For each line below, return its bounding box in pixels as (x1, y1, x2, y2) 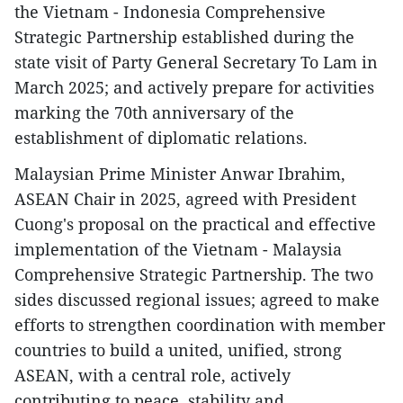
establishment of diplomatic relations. (14, 127, 308, 149)
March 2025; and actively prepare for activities (14, 76, 374, 99)
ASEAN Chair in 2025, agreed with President (14, 188, 356, 210)
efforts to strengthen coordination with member (14, 314, 385, 336)
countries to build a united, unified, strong (14, 339, 342, 362)
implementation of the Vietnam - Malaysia (14, 238, 342, 261)
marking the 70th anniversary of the (14, 102, 294, 124)
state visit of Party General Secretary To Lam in (14, 51, 378, 74)
